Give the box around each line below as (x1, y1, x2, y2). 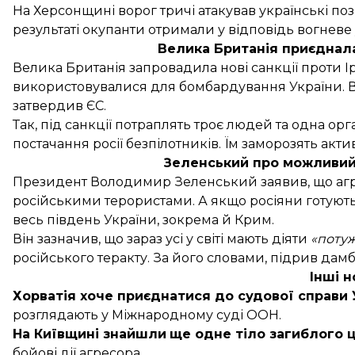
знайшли (103, 326, 166, 342)
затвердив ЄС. (13, 97, 106, 113)
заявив (261, 174, 307, 189)
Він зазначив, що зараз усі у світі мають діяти (13, 231, 311, 246)
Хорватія (13, 288, 80, 303)
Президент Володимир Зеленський (13, 174, 261, 189)
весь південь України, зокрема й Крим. (13, 212, 274, 227)
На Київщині (13, 326, 103, 342)
